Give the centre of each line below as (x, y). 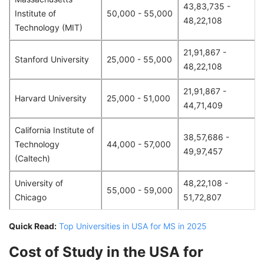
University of (39, 183)
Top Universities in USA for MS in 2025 (133, 226)
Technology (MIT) (49, 27)
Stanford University (52, 59)
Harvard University (51, 98)
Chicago (31, 197)
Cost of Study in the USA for (106, 252)
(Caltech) (32, 158)
